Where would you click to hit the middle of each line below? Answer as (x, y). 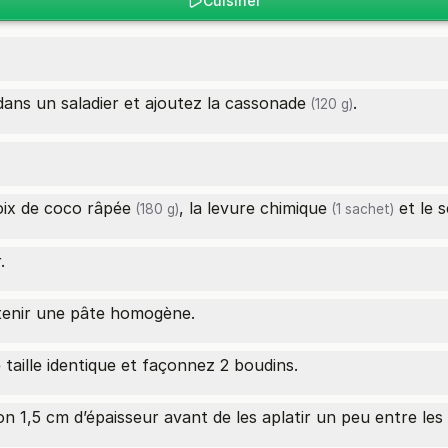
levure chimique (267, 208)
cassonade (265, 103)
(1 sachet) (360, 209)
